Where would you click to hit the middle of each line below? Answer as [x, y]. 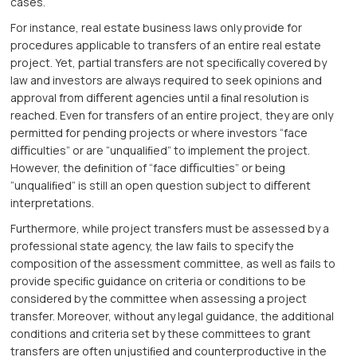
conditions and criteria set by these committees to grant [161, 334]
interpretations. [53, 203]
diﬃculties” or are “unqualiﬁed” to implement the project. [161, 151]
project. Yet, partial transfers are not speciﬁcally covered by [169, 63]
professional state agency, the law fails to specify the [153, 246]
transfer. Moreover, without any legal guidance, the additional [173, 316]
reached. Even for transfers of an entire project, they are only [172, 116]
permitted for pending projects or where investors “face [159, 133]
